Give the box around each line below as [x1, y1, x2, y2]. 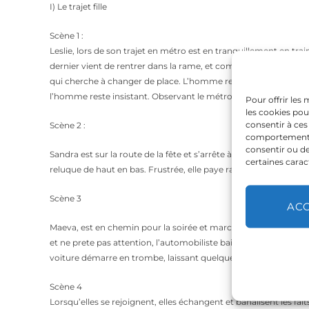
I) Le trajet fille [50, 1, 107, 12]
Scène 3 [50, 193, 81, 203]
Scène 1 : [50, 30, 83, 41]
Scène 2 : [50, 120, 86, 130]
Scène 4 [50, 281, 82, 292]
